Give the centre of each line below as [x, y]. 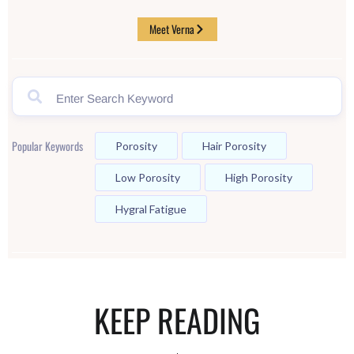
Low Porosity [148, 178]
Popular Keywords [47, 146]
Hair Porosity [234, 146]
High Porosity [259, 178]
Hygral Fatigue [151, 209]
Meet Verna [171, 29]
